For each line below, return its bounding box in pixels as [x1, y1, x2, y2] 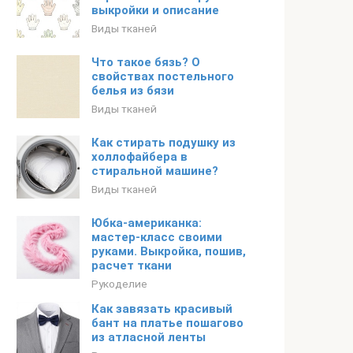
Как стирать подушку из [91, 136, 236, 150]
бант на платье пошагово [91, 316, 243, 330]
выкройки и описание [91, 3, 219, 17]
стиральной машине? [91, 164, 218, 178]
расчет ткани [91, 258, 172, 273]
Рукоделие [91, 277, 147, 290]
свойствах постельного [91, 69, 234, 84]
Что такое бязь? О [91, 55, 200, 69]
